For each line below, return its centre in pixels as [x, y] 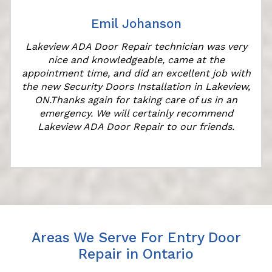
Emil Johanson [136, 24]
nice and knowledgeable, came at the [136, 60]
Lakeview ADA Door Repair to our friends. [136, 127]
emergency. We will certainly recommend [136, 114]
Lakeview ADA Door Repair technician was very [136, 47]
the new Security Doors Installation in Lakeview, [136, 87]
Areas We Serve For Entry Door [136, 238]
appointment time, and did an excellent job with [136, 73]
